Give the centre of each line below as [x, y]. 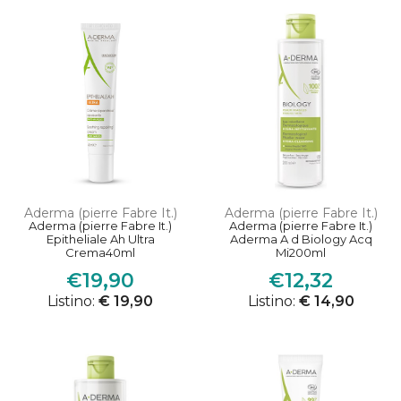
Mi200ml [301, 253]
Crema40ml [100, 253]
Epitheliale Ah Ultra [100, 239]
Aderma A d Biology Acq [301, 239]
